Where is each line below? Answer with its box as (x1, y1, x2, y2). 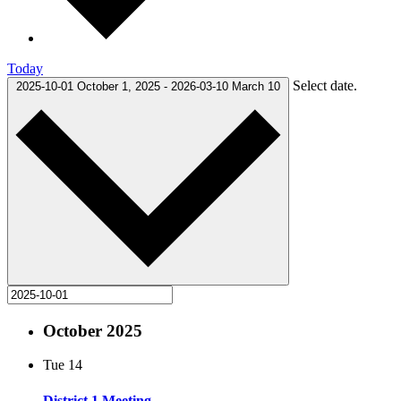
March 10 (232, 79, 280, 93)
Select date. (293, 77, 357, 93)
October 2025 (43, 320, 142, 340)
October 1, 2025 (77, 79, 164, 93)
